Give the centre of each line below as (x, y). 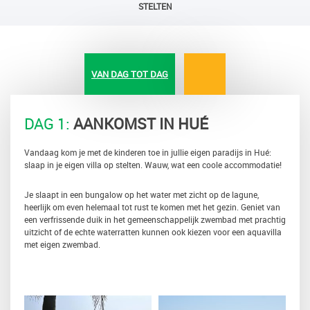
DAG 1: (47, 124)
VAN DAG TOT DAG (130, 74)
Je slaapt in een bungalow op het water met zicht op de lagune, (142, 194)
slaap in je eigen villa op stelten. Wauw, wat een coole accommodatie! (153, 165)
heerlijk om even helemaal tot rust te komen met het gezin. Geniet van (152, 207)
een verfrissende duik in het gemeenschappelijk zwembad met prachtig (155, 219)
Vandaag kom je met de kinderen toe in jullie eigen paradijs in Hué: (148, 152)
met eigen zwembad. (62, 244)
